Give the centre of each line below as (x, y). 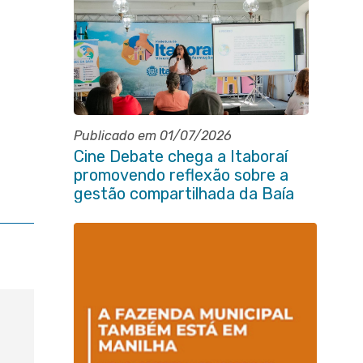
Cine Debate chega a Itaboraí (180, 156)
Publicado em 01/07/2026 (152, 136)
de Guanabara (125, 212)
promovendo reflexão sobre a (181, 175)
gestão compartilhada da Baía (184, 194)
